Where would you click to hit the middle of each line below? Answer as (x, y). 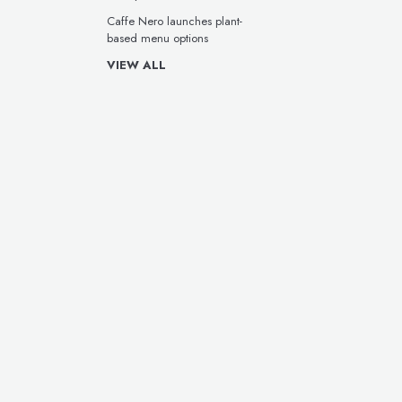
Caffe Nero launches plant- (175, 21)
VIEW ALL (136, 65)
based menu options (157, 38)
